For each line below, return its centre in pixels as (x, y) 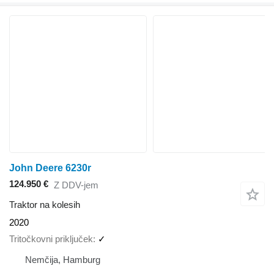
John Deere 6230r (50, 168)
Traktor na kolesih (45, 205)
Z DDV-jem (76, 185)
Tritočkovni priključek (51, 239)
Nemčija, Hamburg (63, 259)
